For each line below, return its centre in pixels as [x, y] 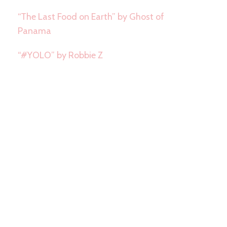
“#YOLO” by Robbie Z [60, 55]
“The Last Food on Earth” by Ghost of [91, 17]
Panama [34, 31]
